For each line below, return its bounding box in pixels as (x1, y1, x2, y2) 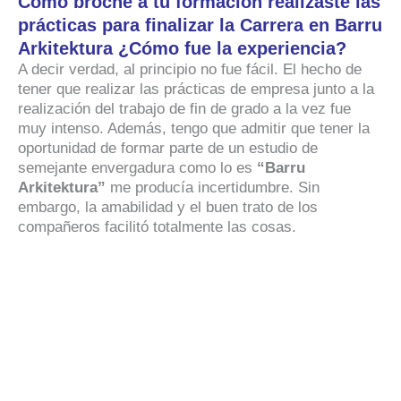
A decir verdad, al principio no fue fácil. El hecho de (18, 60, 362, 78)
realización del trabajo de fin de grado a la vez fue (18, 99, 351, 117)
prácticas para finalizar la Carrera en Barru (18, 14, 382, 35)
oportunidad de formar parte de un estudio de (18, 139, 318, 157)
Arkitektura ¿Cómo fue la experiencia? (18, 38, 352, 58)
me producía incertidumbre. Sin (106, 178, 320, 196)
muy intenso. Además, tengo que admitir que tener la (18, 119, 370, 137)
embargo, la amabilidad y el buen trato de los (18, 198, 318, 216)
